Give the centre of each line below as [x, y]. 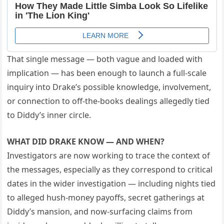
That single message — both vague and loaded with [105, 59]
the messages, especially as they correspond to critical [110, 169]
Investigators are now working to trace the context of [109, 155]
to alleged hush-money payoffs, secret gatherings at [106, 197]
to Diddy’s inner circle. [49, 115]
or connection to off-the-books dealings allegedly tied [108, 101]
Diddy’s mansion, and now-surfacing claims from [100, 211]
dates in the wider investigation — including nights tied [111, 183]
